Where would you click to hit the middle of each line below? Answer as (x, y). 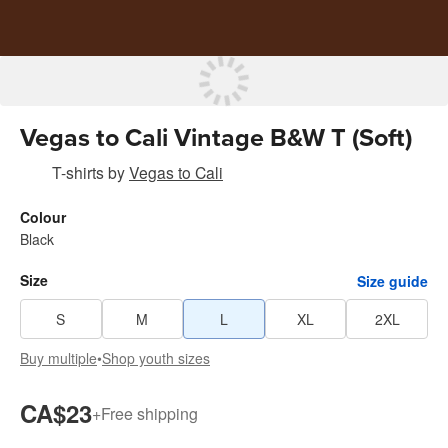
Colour (43, 217)
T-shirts (78, 172)
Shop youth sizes (156, 358)
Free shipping (149, 413)
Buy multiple (58, 358)
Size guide (392, 280)
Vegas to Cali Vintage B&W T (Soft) (216, 138)
